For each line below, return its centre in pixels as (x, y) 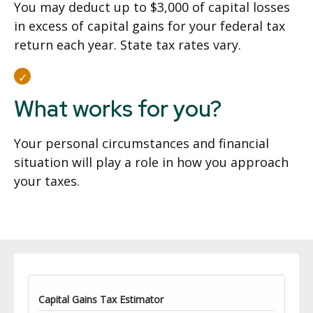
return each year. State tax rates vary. (128, 45)
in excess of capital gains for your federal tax (150, 26)
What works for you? (118, 109)
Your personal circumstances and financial (141, 143)
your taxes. (47, 181)
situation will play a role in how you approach (151, 162)
